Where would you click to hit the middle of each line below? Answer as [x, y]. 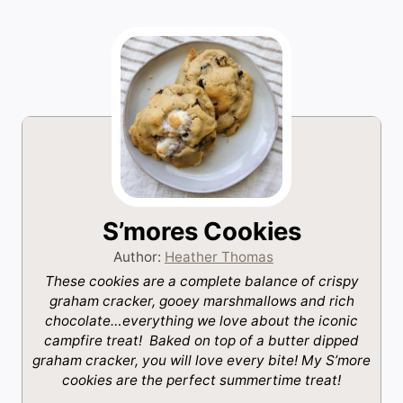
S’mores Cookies [201, 232]
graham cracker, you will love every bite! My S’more [201, 361]
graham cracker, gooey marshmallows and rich [201, 301]
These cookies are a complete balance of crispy [201, 282]
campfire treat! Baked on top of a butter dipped [201, 341]
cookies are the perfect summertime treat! [201, 381]
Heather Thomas [219, 257]
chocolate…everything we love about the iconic [201, 321]
